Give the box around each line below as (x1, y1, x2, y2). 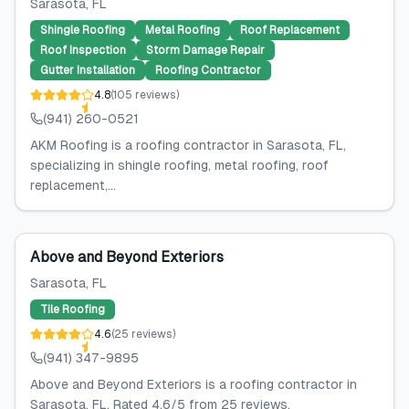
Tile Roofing (40, 303, 105, 316)
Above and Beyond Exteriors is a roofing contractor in (30, 377, 357, 392)
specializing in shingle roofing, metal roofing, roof (30, 158, 329, 173)
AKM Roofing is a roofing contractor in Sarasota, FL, (30, 138, 346, 152)
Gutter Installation (40, 64, 135, 77)
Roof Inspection (40, 44, 126, 57)
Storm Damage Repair (146, 44, 265, 57)
